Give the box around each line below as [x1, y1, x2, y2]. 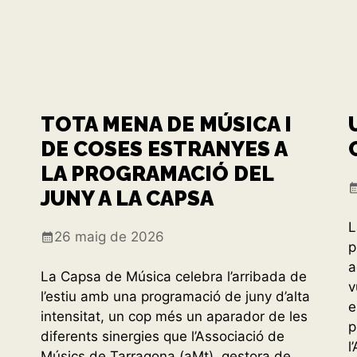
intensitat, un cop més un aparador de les [40, 308, 308, 325]
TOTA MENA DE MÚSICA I [40, 112, 292, 136]
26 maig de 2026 [53, 228, 164, 245]
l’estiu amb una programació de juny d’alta [40, 288, 310, 305]
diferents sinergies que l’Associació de [40, 328, 284, 345]
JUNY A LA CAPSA [40, 186, 214, 210]
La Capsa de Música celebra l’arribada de [40, 269, 307, 285]
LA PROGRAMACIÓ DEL [40, 161, 273, 186]
